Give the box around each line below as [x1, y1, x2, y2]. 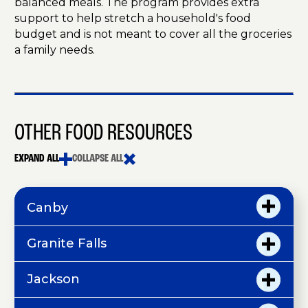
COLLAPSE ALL [72, 153, 123, 165]
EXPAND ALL [14, 153, 59, 165]
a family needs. [14, 43, 98, 57]
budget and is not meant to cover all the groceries [14, 27, 291, 41]
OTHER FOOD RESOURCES [14, 122, 192, 146]
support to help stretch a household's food [14, 12, 251, 25]
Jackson [27, 272, 80, 287]
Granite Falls [27, 236, 107, 252]
